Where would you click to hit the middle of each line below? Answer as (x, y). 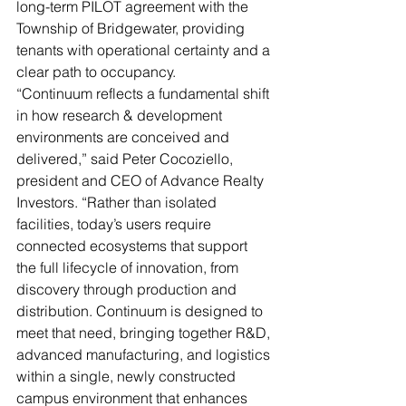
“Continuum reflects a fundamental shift (145, 94)
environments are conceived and (125, 137)
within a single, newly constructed (128, 377)
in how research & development (121, 116)
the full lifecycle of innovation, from (129, 268)
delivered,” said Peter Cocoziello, (126, 159)
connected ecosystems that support (134, 246)
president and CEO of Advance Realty (142, 181)
